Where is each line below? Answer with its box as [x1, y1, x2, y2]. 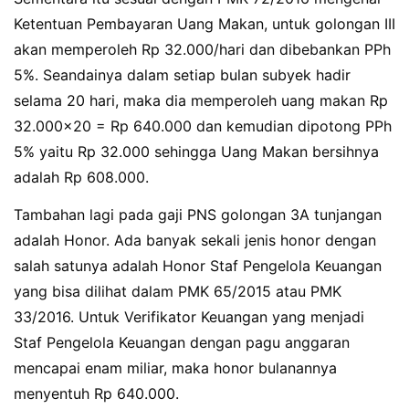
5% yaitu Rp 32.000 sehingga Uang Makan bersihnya [14, 142, 379, 162]
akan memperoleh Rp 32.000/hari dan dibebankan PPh [14, 40, 391, 59]
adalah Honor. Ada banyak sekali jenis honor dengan [14, 230, 376, 249]
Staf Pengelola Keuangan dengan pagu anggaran [14, 332, 350, 351]
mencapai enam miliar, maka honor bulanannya [14, 358, 337, 377]
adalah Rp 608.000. [14, 168, 149, 187]
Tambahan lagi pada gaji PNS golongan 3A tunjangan [14, 204, 382, 224]
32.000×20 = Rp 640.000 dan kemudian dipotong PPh [14, 117, 392, 136]
